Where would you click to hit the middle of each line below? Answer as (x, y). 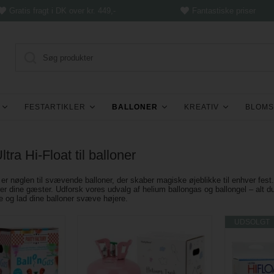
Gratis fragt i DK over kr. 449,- (62, 11)
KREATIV (202, 107)
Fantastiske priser (224, 11)
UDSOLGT (252, 222)
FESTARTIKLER (55, 107)
